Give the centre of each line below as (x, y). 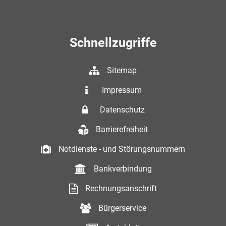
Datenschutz (120, 110)
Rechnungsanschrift (121, 188)
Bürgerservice (122, 208)
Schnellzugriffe (113, 43)
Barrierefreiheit (122, 129)
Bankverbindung (123, 169)
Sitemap (122, 70)
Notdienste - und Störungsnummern (122, 149)
